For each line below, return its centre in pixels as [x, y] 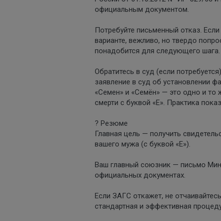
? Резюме [111, 123]
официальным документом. [142, 9]
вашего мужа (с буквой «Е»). [143, 144]
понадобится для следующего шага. [157, 51]
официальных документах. [140, 175]
